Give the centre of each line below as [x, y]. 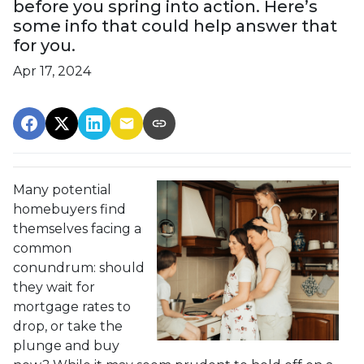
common [42, 249]
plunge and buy [66, 346]
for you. [44, 46]
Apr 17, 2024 [52, 71]
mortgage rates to [72, 307]
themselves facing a [77, 229]
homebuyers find [69, 210]
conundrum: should [79, 268]
